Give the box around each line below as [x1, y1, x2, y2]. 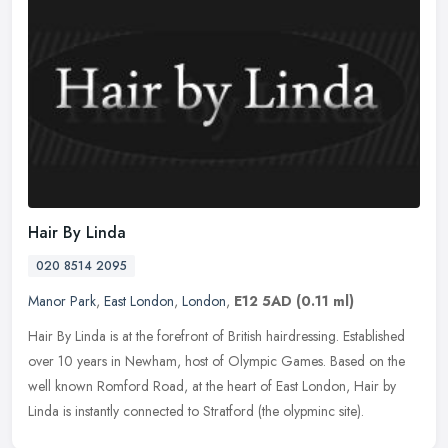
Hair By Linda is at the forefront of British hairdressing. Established [28, 326, 405, 347]
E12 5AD [234, 291, 292, 312]
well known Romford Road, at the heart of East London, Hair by [28, 376, 396, 397]
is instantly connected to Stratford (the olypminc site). [63, 401, 364, 422]
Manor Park [28, 291, 96, 312]
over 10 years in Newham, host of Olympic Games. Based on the [28, 351, 405, 372]
